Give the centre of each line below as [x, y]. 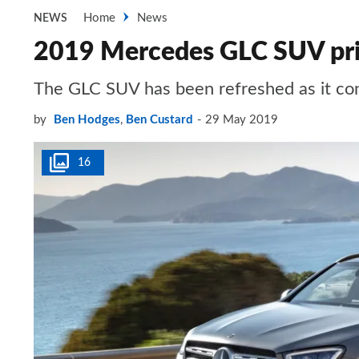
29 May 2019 [242, 120]
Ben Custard [159, 120]
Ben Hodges [87, 120]
